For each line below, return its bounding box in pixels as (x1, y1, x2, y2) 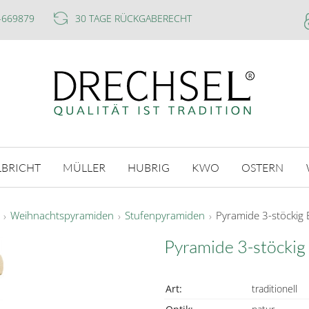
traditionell (252, 282, 297, 295)
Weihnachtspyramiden (10, 208, 114, 223)
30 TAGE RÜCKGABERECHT (75, 12, 192, 25)
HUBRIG (128, 160, 170, 175)
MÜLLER (62, 160, 106, 175)
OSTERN (241, 160, 284, 175)
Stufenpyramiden (125, 208, 205, 223)
